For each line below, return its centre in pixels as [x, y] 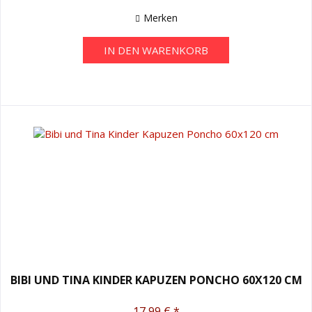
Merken [160, 17]
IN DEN [122, 50]
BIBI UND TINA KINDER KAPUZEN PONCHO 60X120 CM [156, 280]
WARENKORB [175, 50]
